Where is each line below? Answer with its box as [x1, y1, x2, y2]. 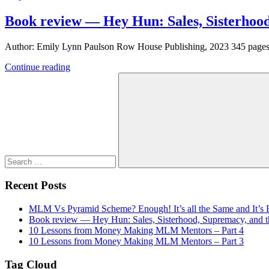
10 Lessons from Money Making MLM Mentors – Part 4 [29, 225, 244, 236]
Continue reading [5, 61, 70, 72]
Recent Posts [5, 179, 66, 192]
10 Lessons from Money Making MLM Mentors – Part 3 [29, 236, 244, 247]
